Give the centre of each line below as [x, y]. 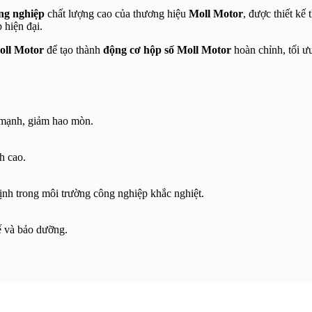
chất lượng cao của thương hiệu [117, 13]
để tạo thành [73, 49]
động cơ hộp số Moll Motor [167, 49]
